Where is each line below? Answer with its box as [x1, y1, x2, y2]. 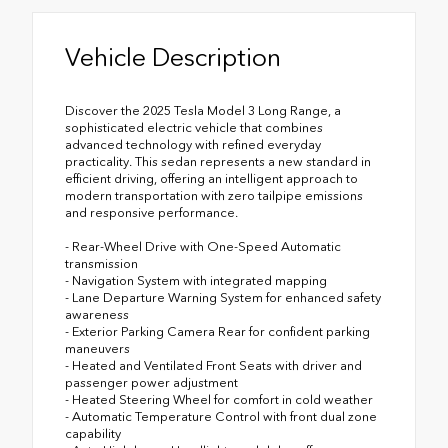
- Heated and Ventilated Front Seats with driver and [65, 358, 362, 374]
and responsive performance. [65, 205, 238, 221]
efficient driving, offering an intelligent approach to [65, 171, 358, 187]
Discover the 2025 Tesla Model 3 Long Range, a [65, 103, 341, 119]
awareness [65, 307, 129, 323]
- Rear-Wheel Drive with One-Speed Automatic [65, 239, 341, 255]
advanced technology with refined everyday [65, 137, 321, 153]
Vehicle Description [65, 42, 281, 73]
